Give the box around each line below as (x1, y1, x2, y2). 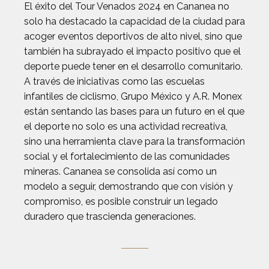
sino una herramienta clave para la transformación (24, 136, 245, 147)
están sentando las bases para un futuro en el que (24, 106, 244, 117)
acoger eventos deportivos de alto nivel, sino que (24, 31, 242, 42)
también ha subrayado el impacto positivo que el (24, 46, 241, 57)
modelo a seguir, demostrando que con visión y (24, 181, 233, 192)
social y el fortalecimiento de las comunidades (24, 151, 230, 162)
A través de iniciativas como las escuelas (24, 76, 205, 87)
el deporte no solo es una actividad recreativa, (24, 121, 228, 132)
